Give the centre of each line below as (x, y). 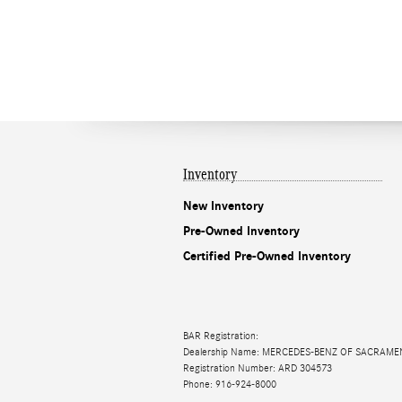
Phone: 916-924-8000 (230, 384)
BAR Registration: (221, 335)
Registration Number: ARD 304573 (258, 367)
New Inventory (223, 206)
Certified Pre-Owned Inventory (267, 257)
